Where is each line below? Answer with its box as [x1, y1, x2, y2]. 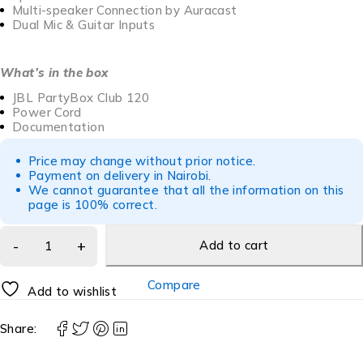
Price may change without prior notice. [28, 153, 259, 169]
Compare [147, 276, 201, 293]
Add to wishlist [28, 284, 117, 300]
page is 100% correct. [28, 197, 161, 213]
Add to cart [199, 237, 269, 254]
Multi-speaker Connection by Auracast [12, 2, 237, 19]
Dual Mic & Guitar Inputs [12, 17, 155, 33]
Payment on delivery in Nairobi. [28, 168, 215, 184]
